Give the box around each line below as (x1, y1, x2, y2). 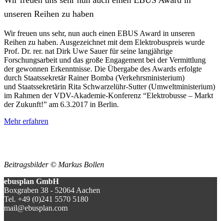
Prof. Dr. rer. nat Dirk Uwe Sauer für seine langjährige (4, 47, 173, 56)
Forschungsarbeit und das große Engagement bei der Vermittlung (4, 56, 206, 65)
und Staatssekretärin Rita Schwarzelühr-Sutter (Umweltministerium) (4, 82, 215, 91)
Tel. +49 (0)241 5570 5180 (4, 195, 88, 204)
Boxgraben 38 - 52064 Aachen (4, 186, 100, 195)
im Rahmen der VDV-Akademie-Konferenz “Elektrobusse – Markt (4, 91, 213, 100)
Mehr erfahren (4, 117, 48, 126)
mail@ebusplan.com (4, 204, 68, 213)
